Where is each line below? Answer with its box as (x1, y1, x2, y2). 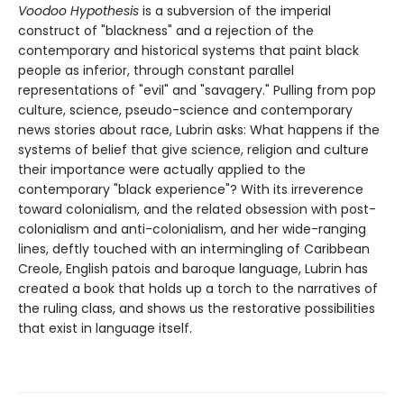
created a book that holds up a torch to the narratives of (18, 279, 378, 298)
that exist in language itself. (18, 318, 192, 337)
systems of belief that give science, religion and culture (18, 140, 369, 159)
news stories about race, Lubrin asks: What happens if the (18, 120, 380, 139)
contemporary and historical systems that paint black (18, 41, 359, 60)
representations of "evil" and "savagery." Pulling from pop (18, 80, 376, 99)
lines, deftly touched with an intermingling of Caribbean (18, 239, 370, 258)
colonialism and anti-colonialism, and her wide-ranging (18, 219, 366, 238)
